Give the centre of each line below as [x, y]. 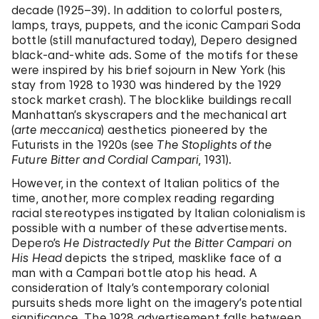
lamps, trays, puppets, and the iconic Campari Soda [156, 25]
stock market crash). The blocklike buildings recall [152, 100]
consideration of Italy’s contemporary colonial [141, 288]
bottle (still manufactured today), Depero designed [155, 40]
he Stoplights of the [218, 145]
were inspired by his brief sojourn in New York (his [149, 70]
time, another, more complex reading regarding [143, 198]
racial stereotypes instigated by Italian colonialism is [158, 213]
